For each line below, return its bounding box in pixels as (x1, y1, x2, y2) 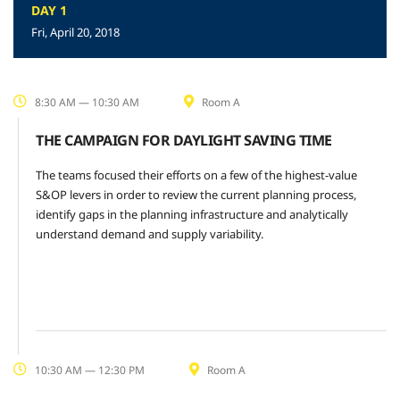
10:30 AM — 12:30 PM (32, 362, 145, 378)
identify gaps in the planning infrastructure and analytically (36, 206, 348, 222)
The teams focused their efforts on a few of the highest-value (36, 167, 357, 183)
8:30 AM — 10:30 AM (32, 95, 139, 110)
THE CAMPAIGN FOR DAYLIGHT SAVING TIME (36, 130, 332, 150)
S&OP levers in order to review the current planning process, (36, 187, 356, 203)
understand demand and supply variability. (36, 226, 263, 242)
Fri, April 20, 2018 (31, 24, 120, 40)
